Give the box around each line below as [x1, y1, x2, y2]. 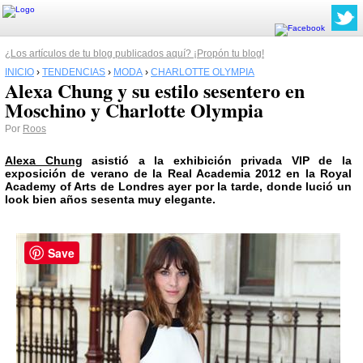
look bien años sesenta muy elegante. [5, 193, 216, 206]
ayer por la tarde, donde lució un [164, 180, 352, 193]
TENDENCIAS [42, 66, 105, 78]
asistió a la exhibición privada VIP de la [82, 154, 352, 167]
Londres [117, 180, 164, 193]
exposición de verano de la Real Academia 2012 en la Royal [5, 167, 352, 180]
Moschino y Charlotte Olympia [5, 96, 263, 124]
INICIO [5, 66, 34, 78]
